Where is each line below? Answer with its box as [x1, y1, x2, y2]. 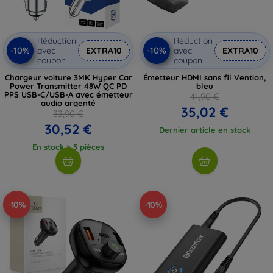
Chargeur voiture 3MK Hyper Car [4, 73, 132, 82]
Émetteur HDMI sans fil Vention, [143, 73, 266, 82]
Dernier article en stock [159, 125, 250, 135]
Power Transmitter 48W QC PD [10, 81, 127, 91]
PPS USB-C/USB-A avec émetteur [4, 90, 133, 99]
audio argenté [41, 98, 96, 108]
